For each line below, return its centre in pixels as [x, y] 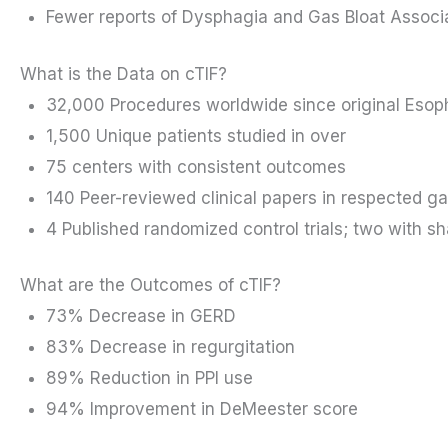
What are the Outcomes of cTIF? [150, 285]
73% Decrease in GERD [140, 316]
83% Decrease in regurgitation [170, 347]
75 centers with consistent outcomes [195, 166]
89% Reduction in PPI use [149, 378]
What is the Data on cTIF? [123, 73]
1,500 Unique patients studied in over [195, 135]
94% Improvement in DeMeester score [201, 409]
